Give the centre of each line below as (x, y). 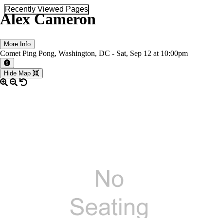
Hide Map (18, 73)
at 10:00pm (171, 53)
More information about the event (53, 70)
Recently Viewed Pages (46, 9)
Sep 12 (142, 53)
